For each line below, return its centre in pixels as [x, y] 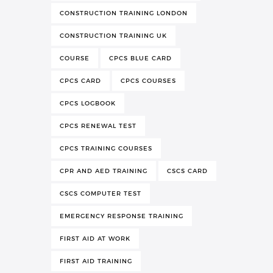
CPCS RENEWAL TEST [98, 126]
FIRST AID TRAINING [96, 261]
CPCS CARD [80, 80]
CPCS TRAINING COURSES [106, 148]
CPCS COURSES [148, 80]
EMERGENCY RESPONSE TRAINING [122, 216]
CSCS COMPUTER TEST [101, 193]
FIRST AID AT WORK [95, 238]
